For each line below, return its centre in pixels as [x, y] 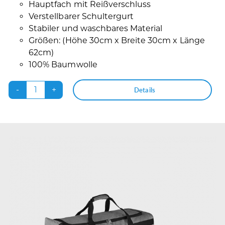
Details [145, 89]
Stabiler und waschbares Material [96, 29]
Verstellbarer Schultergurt [81, 17]
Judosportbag [64, 95]
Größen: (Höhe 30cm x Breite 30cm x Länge [117, 41]
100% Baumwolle [63, 65]
